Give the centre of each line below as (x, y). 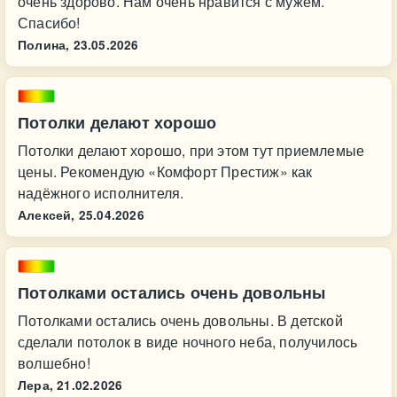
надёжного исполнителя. (101, 193)
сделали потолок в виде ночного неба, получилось (188, 342)
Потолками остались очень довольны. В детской (180, 320)
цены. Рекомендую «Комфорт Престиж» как (165, 171)
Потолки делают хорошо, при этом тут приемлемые (191, 150)
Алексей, (47, 215)
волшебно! (54, 363)
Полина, (44, 45)
